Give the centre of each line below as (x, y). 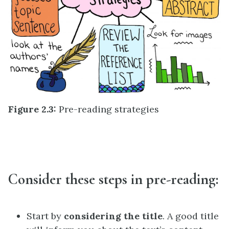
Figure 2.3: (32, 109)
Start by (45, 216)
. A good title (191, 216)
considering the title (113, 216)
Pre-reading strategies (108, 109)
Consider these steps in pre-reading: (113, 179)
